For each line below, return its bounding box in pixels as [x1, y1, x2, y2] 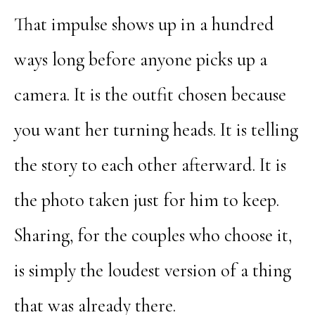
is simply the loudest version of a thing [13, 259, 291, 283]
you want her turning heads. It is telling [13, 119, 298, 142]
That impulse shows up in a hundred [13, 13, 274, 37]
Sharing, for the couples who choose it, [13, 224, 292, 247]
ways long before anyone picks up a [13, 49, 267, 72]
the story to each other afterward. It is [13, 154, 286, 177]
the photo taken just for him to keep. [13, 189, 279, 212]
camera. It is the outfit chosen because [13, 84, 286, 107]
